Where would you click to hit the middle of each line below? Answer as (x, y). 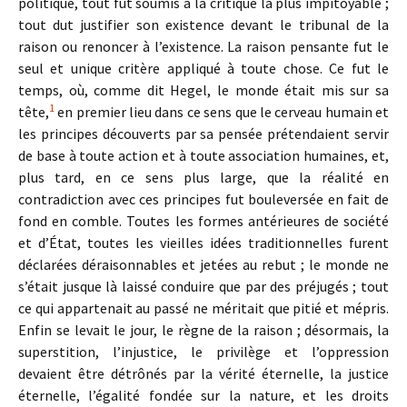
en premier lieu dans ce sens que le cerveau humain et (222, 112)
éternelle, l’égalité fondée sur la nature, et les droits (203, 395)
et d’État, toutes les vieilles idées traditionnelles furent (203, 243)
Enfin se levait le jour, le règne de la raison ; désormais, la (203, 330)
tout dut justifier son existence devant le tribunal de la (203, 25)
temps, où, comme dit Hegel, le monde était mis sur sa (203, 90)
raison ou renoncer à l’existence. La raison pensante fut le (203, 46)
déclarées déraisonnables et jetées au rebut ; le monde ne (203, 264)
